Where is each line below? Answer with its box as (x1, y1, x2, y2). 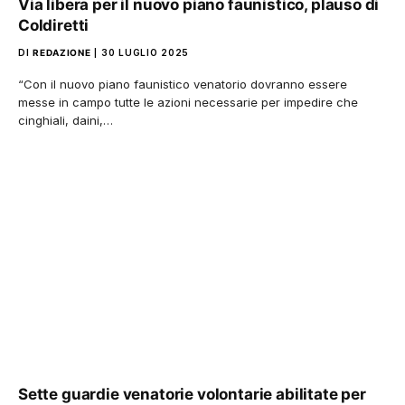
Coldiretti (18, 16, 89, 34)
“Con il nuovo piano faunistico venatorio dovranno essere (18, 77, 347, 91)
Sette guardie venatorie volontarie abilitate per (18, 384, 366, 403)
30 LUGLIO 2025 (101, 47, 189, 58)
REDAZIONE (33, 47, 91, 58)
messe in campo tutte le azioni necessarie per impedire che (18, 95, 358, 109)
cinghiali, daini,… (18, 113, 113, 127)
